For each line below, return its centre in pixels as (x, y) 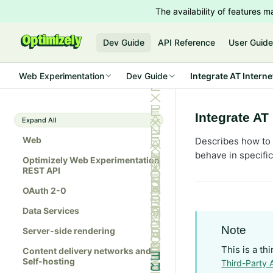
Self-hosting (49, 261)
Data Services (51, 211)
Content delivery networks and (87, 251)
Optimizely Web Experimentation (91, 160)
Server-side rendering (69, 231)
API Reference (187, 42)
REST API (41, 170)
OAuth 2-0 (44, 190)
